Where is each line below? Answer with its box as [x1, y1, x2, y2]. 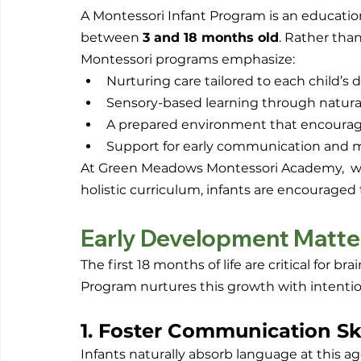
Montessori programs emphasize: [81, 52, 295, 68]
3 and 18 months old [143, 30, 279, 46]
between [81, 30, 143, 46]
